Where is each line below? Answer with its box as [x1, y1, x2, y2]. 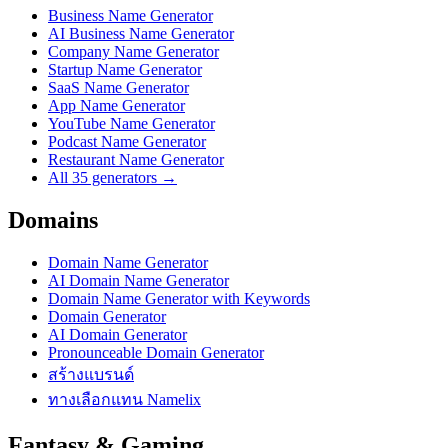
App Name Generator [48, 96, 185, 114]
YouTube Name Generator [48, 114, 215, 132]
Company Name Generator [48, 42, 219, 60]
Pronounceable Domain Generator [48, 343, 264, 361]
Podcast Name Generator [48, 132, 206, 150]
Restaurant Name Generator [48, 150, 224, 168]
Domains [8, 206, 98, 233]
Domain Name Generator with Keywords [48, 289, 310, 307]
